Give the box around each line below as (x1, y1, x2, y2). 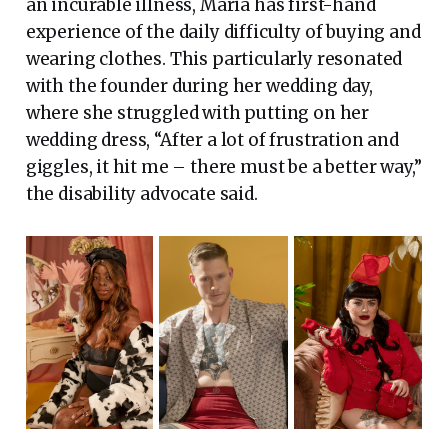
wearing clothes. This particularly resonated (25, 47, 403, 70)
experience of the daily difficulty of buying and (25, 20, 421, 43)
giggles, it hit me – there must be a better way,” (25, 155, 422, 178)
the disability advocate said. (25, 182, 266, 205)
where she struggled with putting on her (25, 101, 370, 124)
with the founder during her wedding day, (25, 74, 373, 97)
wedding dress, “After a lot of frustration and (25, 128, 399, 151)
